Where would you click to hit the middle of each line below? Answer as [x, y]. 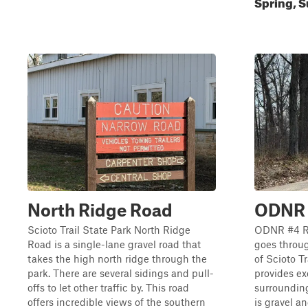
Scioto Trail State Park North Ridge [109, 230]
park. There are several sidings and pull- [121, 273]
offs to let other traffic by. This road [108, 287]
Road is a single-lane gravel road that [114, 244]
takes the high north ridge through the [117, 258]
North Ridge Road [100, 210]
